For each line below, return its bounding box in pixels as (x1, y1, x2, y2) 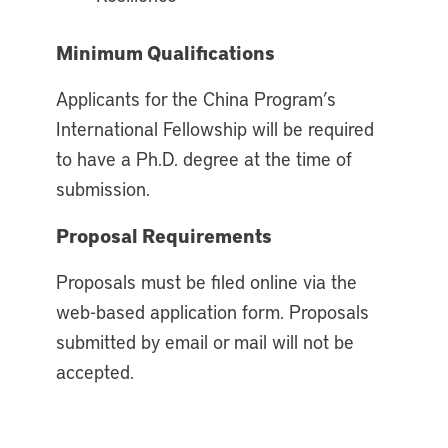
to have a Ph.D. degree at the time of (56, 146, 352, 172)
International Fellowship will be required (56, 116, 374, 142)
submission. (56, 176, 150, 202)
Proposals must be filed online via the (56, 269, 357, 295)
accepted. (56, 359, 134, 385)
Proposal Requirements (56, 222, 272, 249)
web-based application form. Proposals (56, 299, 369, 325)
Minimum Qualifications (56, 39, 275, 66)
